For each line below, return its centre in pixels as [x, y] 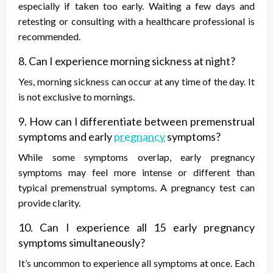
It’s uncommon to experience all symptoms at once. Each [136, 263]
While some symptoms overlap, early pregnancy [136, 157]
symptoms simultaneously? [82, 243]
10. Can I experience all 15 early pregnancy [136, 228]
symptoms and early [66, 137]
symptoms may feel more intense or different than [136, 172]
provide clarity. [49, 203]
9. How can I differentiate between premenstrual [136, 122]
